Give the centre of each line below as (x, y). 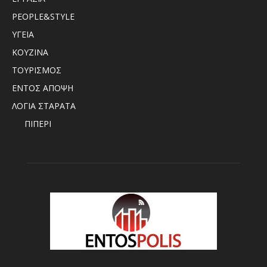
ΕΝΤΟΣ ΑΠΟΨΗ (43, 88)
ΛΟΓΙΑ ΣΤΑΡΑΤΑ (44, 106)
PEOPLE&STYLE (43, 17)
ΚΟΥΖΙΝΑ (30, 52)
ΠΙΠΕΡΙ (38, 124)
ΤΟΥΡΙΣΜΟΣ (37, 70)
